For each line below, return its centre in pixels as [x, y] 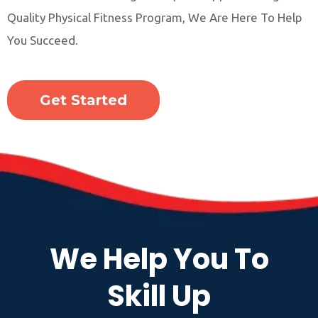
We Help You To [159, 259]
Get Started [83, 100]
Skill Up [159, 296]
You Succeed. [43, 40]
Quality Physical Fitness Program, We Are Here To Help [155, 18]
